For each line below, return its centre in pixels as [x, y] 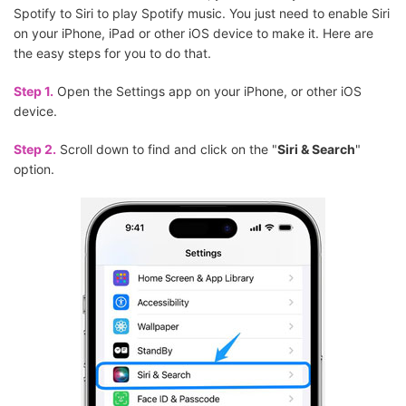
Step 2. [35, 150]
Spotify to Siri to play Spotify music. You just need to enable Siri [202, 14]
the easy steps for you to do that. [112, 53]
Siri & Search [316, 150]
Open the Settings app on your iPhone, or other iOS [208, 92]
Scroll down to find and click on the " [167, 150]
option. [34, 169]
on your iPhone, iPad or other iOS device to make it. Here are [193, 34]
